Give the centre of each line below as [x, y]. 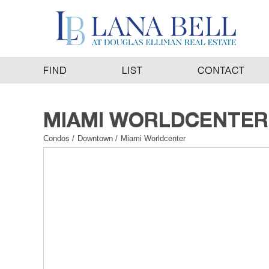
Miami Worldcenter [153, 138]
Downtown [96, 138]
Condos [56, 138]
